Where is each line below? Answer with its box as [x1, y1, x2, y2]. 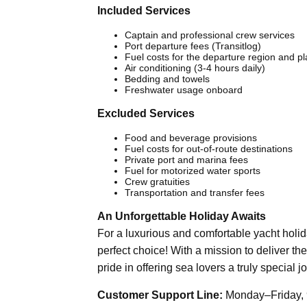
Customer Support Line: [97, 288, 223, 301]
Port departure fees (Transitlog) [125, 40, 261, 51]
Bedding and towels [125, 73, 210, 84]
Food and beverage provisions [125, 132, 257, 143]
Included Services [97, 4, 191, 16]
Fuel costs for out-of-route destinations [125, 143, 293, 154]
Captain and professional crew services [125, 29, 295, 40]
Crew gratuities [125, 175, 190, 187]
